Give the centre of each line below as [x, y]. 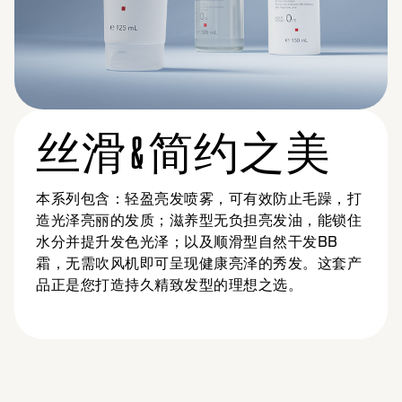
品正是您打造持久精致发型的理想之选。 [169, 284]
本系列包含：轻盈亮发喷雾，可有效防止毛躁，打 [199, 198]
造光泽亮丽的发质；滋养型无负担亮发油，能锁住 [199, 220]
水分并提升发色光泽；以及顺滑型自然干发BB [187, 241]
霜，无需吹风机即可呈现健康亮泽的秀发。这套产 [199, 263]
